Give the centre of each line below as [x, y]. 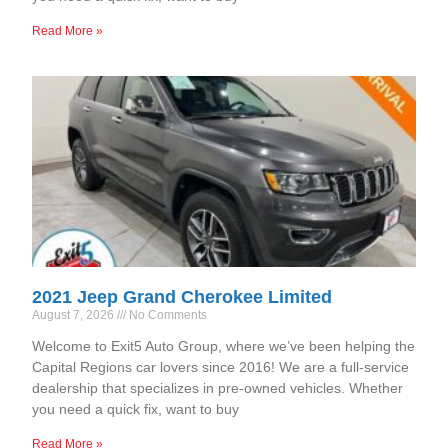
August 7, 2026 [75, 315]
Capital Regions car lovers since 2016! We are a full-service [221, 367]
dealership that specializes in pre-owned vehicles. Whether [218, 388]
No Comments [167, 315]
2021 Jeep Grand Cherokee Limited [182, 297]
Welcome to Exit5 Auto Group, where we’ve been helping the [224, 346]
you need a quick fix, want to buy [136, 409]
